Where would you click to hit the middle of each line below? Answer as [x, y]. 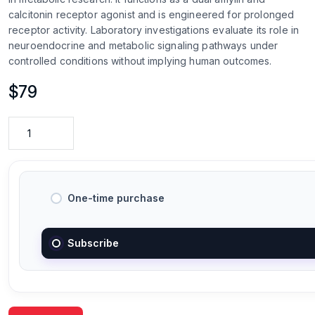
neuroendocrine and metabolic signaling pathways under [143, 45]
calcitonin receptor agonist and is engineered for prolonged [152, 14]
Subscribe [94, 243]
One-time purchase [116, 198]
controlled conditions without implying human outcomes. [140, 61]
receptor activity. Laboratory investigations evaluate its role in [154, 30]
